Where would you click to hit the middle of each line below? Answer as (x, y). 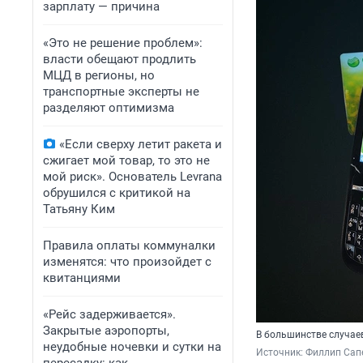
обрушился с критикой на (117, 193)
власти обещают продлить (120, 59)
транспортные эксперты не (121, 92)
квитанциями (82, 278)
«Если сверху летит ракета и (141, 144)
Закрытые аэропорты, (106, 331)
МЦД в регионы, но (99, 75)
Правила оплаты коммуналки (129, 246)
